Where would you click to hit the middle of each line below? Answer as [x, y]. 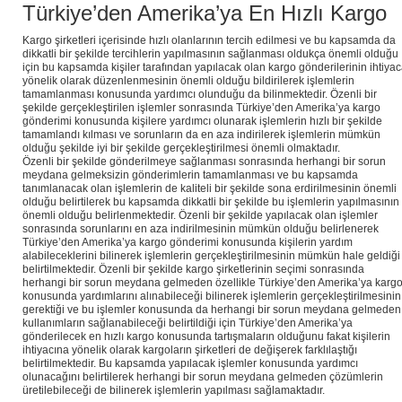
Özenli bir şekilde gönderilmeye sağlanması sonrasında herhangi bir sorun [204, 162]
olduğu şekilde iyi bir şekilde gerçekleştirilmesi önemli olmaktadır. [183, 149]
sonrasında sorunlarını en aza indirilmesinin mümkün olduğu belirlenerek [201, 229]
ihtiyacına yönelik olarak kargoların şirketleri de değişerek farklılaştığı [190, 350]
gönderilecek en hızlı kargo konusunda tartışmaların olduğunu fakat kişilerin [206, 337]
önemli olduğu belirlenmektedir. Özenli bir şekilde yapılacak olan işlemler [200, 216]
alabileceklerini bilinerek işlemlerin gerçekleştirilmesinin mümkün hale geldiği [211, 256]
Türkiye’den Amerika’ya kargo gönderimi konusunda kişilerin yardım [188, 243]
